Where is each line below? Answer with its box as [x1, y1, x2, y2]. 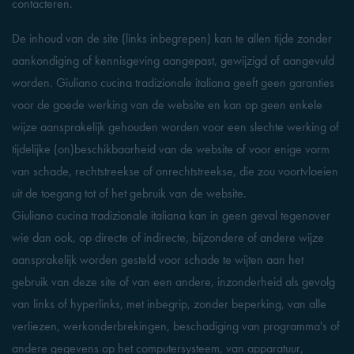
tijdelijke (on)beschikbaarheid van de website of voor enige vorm [12, 141, 330, 157]
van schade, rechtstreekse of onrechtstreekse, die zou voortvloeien [12, 163, 338, 179]
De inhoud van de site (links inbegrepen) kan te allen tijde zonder [12, 30, 332, 47]
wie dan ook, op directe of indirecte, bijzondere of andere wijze [12, 229, 324, 246]
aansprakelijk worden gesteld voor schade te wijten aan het [12, 251, 303, 268]
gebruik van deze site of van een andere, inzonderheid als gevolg [12, 273, 335, 290]
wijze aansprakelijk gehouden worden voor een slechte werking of [12, 119, 339, 135]
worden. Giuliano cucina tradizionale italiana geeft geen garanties [12, 74, 334, 91]
